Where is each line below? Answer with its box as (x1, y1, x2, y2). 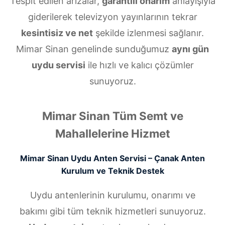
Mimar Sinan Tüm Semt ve (42, 109, 183, 123)
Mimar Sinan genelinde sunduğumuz (16, 44, 172, 55)
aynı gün (172, 44, 209, 55)
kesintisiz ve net (21, 28, 93, 39)
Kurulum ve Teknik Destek (61, 166, 164, 176)
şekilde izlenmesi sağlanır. (93, 28, 204, 39)
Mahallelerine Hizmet (55, 127, 170, 141)
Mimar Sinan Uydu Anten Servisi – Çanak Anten (20, 153, 205, 164)
